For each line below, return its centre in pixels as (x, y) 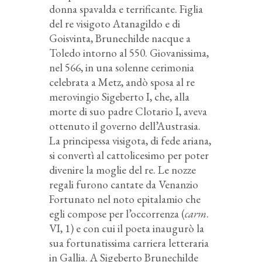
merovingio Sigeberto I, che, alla (119, 96)
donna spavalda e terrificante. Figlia (126, 9)
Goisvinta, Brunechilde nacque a (120, 38)
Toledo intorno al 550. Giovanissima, (129, 53)
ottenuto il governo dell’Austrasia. (125, 126)
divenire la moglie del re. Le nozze (123, 170)
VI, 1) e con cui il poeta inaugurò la (127, 228)
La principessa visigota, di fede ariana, (130, 140)
